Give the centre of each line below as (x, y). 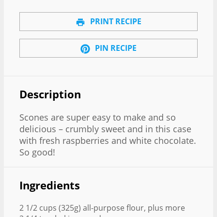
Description (50, 94)
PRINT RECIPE (115, 22)
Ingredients (50, 185)
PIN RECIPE (115, 48)
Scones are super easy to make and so (98, 117)
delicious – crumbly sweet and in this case (105, 129)
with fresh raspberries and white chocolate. (108, 141)
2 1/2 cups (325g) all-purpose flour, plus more (102, 208)
